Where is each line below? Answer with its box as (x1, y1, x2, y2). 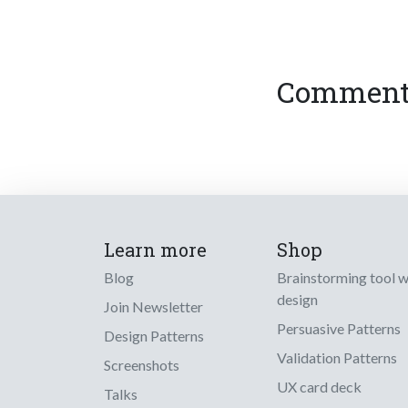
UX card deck (277, 378, 362, 395)
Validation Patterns (277, 349, 397, 366)
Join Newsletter (104, 298, 203, 315)
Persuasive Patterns (277, 320, 401, 337)
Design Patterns (104, 327, 204, 344)
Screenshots (104, 356, 179, 373)
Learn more (104, 238, 207, 261)
